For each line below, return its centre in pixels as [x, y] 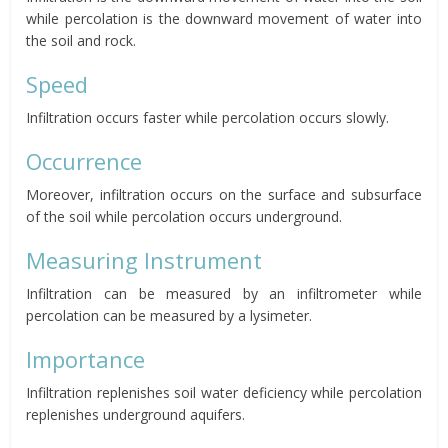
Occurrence [84, 160]
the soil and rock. [81, 40]
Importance [86, 358]
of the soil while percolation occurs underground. [184, 216]
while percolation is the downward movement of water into [224, 18]
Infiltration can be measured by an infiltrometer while [224, 293]
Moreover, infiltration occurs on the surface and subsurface [224, 194]
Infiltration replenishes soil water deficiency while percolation [224, 392]
